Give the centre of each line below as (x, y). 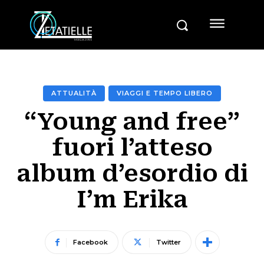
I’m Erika (132, 200)
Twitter (168, 242)
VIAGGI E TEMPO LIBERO (165, 93)
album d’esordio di (132, 174)
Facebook (90, 242)
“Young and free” (132, 122)
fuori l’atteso (132, 148)
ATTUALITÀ (74, 93)
